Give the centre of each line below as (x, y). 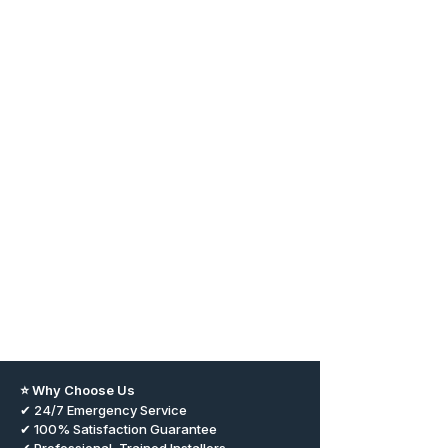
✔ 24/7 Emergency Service (103, 410)
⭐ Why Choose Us (77, 390)
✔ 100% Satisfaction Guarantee (118, 429)
